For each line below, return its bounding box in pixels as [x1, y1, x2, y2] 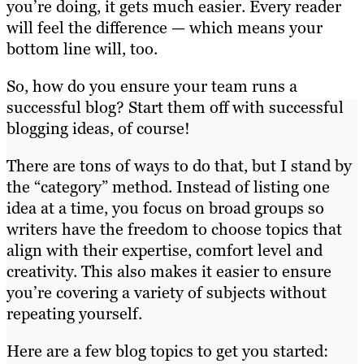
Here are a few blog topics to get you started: [6, 340, 328, 362]
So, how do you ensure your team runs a [6, 76, 297, 97]
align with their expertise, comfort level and [6, 240, 323, 262]
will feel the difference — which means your [6, 17, 323, 39]
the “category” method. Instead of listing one [6, 176, 330, 198]
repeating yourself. [6, 303, 142, 325]
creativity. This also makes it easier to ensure [6, 261, 331, 283]
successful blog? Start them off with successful [6, 97, 344, 119]
